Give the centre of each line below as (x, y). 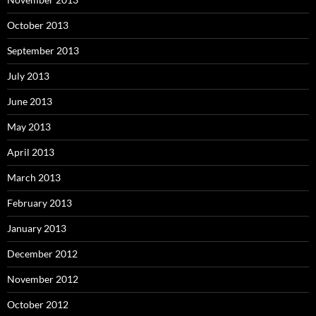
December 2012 (42, 253)
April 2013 (31, 152)
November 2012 (43, 279)
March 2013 (34, 177)
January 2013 (37, 228)
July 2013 (28, 75)
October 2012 (38, 304)
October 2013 (38, 25)
